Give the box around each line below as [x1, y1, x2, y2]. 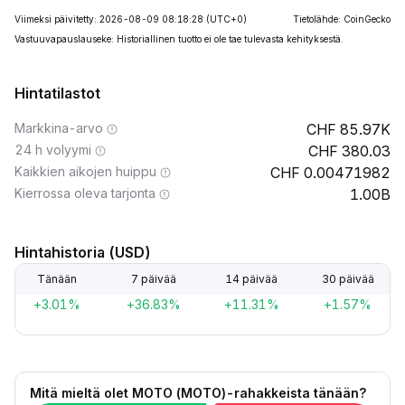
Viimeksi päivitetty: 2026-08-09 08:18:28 [14, 14, 203, 24]
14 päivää [224, 272, 278, 286]
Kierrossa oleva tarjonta [14, 185, 155, 201]
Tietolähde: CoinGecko [293, 14, 391, 24]
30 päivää [321, 272, 374, 286]
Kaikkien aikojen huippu [14, 164, 156, 179]
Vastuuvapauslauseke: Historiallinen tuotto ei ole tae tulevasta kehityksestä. [14, 33, 344, 44]
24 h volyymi [14, 142, 91, 157]
